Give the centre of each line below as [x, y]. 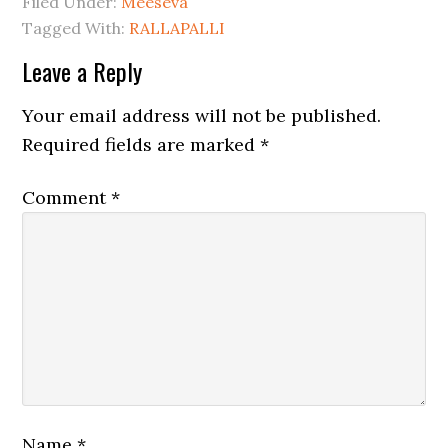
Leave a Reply [82, 71]
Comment [67, 197]
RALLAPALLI [177, 28]
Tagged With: [76, 28]
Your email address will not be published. [202, 115]
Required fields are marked [141, 144]
